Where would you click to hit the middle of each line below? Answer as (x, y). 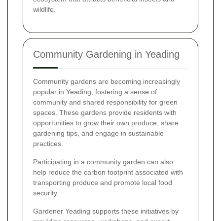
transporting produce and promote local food (103, 182)
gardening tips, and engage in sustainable (98, 133)
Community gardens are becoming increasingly (107, 81)
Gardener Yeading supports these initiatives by (106, 211)
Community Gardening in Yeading (106, 54)
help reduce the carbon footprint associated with (108, 172)
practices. (48, 143)
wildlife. (44, 9)
